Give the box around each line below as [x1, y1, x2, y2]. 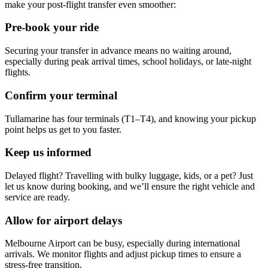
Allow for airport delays [5, 214, 122, 227]
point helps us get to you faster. [5, 124, 121, 135]
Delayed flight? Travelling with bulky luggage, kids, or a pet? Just [5, 170, 253, 181]
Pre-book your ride [5, 21, 99, 34]
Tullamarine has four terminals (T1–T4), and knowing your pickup [5, 113, 256, 124]
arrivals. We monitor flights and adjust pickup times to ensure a [5, 249, 241, 260]
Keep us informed [5, 146, 92, 159]
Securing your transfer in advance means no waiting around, [5, 45, 232, 56]
